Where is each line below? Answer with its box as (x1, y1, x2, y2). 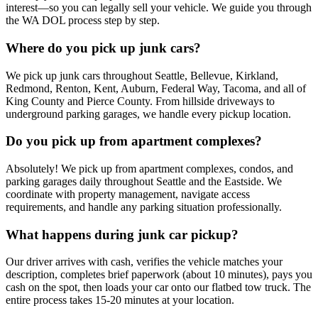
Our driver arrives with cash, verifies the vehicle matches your (6, 256, 283, 268)
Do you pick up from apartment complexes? (6, 133, 262, 149)
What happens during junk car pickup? (6, 226, 238, 242)
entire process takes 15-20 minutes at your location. (6, 294, 234, 307)
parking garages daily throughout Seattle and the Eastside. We (6, 175, 282, 187)
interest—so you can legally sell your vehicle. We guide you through (6, 1, 312, 14)
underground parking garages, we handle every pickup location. (6, 107, 291, 120)
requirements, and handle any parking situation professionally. (6, 200, 282, 213)
